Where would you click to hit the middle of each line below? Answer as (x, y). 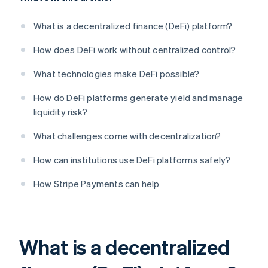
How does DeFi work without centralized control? (135, 50)
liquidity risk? (60, 112)
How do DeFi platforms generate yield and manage (138, 98)
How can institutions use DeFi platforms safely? (132, 160)
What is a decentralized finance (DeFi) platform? (133, 26)
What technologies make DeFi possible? (117, 74)
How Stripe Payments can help (97, 184)
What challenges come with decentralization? (127, 136)
